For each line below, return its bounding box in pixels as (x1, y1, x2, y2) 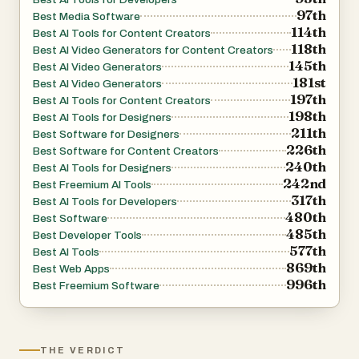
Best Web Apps (33, 263, 110, 276)
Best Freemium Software (33, 280, 159, 292)
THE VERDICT (40, 345, 126, 356)
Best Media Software (33, 10, 140, 23)
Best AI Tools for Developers (33, 196, 177, 208)
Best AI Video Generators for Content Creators (33, 44, 273, 57)
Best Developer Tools (33, 229, 142, 242)
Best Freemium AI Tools (33, 179, 151, 192)
